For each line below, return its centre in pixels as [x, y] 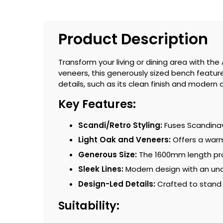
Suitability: [89, 205]
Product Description [133, 39]
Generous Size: [108, 154]
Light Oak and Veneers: [124, 140]
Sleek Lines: [101, 169]
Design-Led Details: [117, 184]
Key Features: [97, 104]
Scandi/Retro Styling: [120, 125]
